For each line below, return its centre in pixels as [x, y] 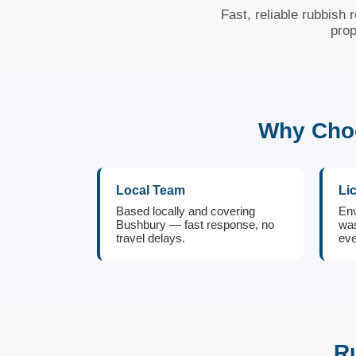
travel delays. [151, 238]
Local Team [151, 190]
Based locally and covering [186, 211]
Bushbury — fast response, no [195, 224]
